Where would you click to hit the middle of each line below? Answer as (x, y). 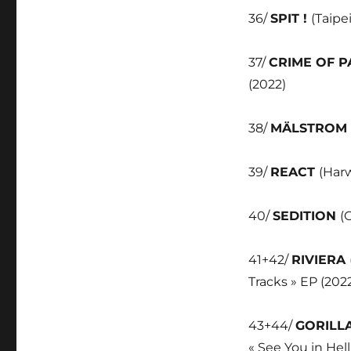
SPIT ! (290, 18)
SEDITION (306, 216)
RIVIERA (320, 260)
